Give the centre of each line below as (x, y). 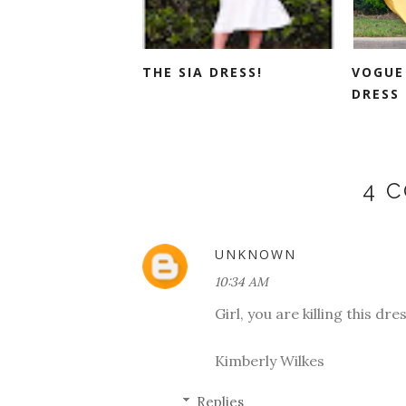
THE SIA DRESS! (203, 72)
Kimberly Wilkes (270, 360)
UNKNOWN (256, 254)
